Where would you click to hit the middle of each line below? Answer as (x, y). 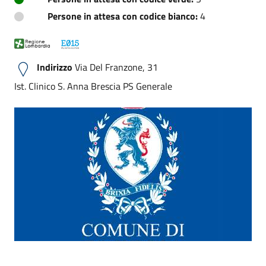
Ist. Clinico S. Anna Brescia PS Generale (93, 86)
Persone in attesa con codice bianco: (123, 16)
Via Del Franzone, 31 (115, 67)
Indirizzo (55, 67)
